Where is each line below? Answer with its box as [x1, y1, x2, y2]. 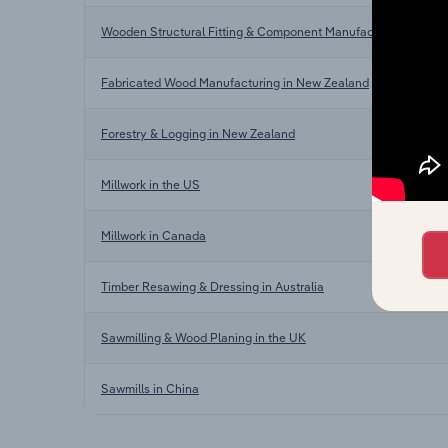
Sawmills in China [101, 380, 199, 396]
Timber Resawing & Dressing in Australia [101, 278, 324, 294]
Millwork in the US [101, 176, 200, 192]
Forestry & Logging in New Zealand [101, 125, 295, 141]
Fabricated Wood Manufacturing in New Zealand [101, 74, 369, 90]
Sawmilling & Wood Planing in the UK [101, 329, 306, 345]
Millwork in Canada [101, 227, 206, 243]
